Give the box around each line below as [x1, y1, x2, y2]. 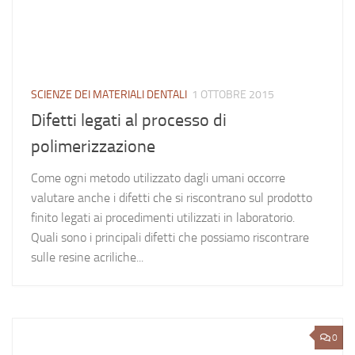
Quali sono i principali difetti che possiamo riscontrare [31, 230, 309, 246]
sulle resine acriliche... [31, 250, 143, 265]
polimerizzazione [31, 136, 155, 158]
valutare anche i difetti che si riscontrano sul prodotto [31, 190, 312, 206]
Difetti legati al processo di [31, 110, 227, 132]
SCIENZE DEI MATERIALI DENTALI [31, 88, 187, 101]
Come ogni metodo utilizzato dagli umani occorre [31, 170, 285, 186]
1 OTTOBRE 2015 [192, 88, 274, 101]
